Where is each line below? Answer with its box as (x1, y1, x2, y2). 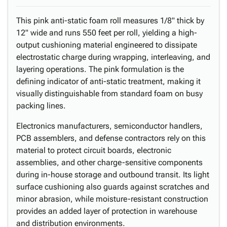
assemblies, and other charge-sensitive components (16, 158, 203, 167)
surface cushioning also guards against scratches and (16, 182, 209, 192)
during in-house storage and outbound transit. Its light (16, 170, 209, 179)
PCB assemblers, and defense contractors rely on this (16, 133, 206, 143)
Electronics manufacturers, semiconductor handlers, (16, 121, 203, 131)
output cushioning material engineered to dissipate (16, 40, 197, 50)
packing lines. (16, 101, 66, 110)
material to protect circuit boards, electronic (16, 145, 171, 155)
